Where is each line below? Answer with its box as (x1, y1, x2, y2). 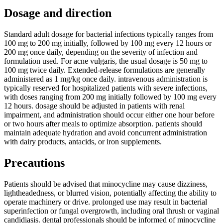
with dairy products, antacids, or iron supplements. (4, 137, 162, 146)
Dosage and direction (4, 6, 111, 19)
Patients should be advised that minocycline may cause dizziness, (4, 179, 208, 188)
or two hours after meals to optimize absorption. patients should (4, 119, 202, 128)
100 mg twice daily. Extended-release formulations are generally (4, 65, 205, 74)
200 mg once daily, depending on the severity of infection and (4, 47, 198, 56)
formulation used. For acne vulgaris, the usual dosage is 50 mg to (4, 56, 208, 65)
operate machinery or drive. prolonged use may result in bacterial (4, 197, 207, 206)
